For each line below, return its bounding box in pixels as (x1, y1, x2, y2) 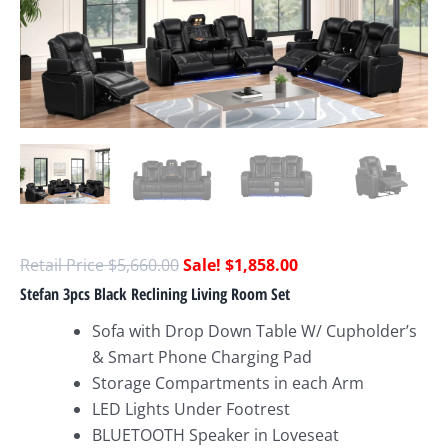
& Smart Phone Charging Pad (92, 346, 312, 369)
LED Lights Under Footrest (92, 398, 290, 421)
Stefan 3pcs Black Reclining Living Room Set (20, 282, 290, 305)
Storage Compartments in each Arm (92, 372, 364, 395)
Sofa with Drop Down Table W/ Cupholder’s (92, 320, 417, 343)
